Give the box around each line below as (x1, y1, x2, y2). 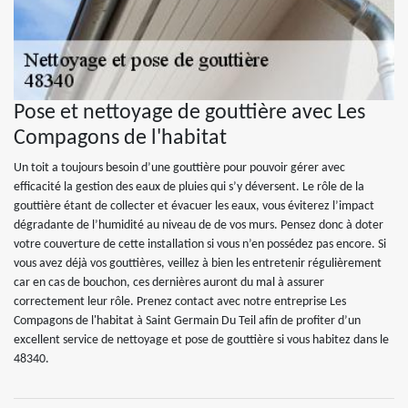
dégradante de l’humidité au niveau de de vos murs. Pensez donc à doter (14, 219, 383, 232)
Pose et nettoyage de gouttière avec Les (14, 102, 365, 124)
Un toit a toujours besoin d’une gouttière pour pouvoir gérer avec (14, 161, 345, 175)
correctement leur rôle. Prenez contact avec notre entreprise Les (14, 295, 346, 309)
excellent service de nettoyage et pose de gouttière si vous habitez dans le (14, 333, 389, 347)
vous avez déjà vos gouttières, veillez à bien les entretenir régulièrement (14, 257, 382, 270)
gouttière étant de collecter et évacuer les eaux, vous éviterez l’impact (14, 199, 374, 213)
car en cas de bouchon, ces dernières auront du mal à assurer (14, 276, 324, 290)
